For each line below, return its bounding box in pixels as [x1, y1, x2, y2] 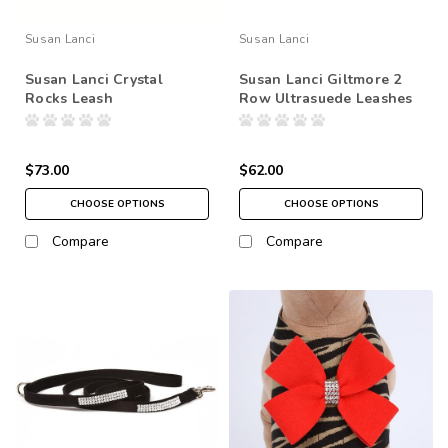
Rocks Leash [25, 88, 113, 108]
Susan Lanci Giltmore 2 [239, 69, 402, 89]
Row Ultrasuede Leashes [239, 88, 413, 108]
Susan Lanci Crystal [25, 69, 163, 89]
